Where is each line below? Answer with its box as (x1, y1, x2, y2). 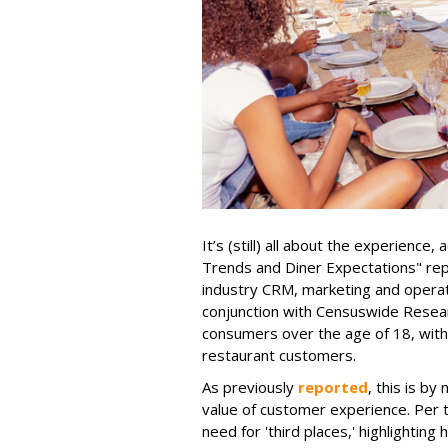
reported (298, 376, 368, 397)
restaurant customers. (202, 344, 356, 365)
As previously (202, 376, 298, 397)
